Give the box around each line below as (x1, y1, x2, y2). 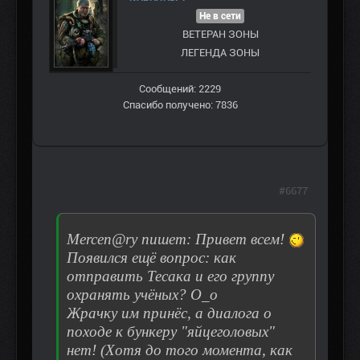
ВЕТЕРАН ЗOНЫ (182, 27, 259, 40)
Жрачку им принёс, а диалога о (67, 305, 272, 322)
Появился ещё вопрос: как (67, 249, 236, 267)
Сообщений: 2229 (139, 82, 221, 95)
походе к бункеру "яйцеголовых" (67, 323, 275, 341)
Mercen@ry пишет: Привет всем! (67, 230, 288, 247)
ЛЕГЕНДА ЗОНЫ (181, 46, 260, 59)
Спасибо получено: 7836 (122, 98, 238, 111)
